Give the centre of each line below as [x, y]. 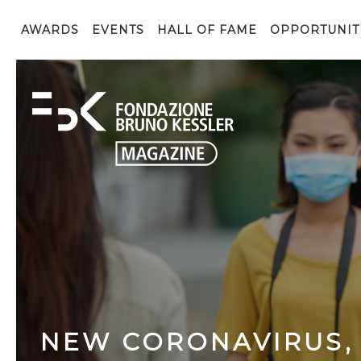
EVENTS [118, 30]
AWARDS [50, 30]
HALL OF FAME [207, 30]
